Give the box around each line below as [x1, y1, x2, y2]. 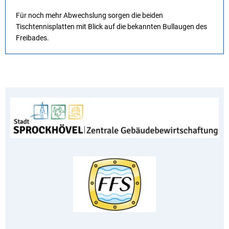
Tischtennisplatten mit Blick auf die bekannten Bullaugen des [16, 22, 207, 31]
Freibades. [16, 34, 49, 42]
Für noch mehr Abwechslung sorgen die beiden [16, 11, 163, 19]
